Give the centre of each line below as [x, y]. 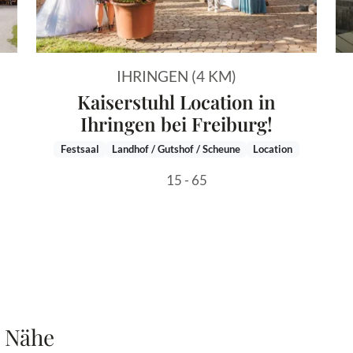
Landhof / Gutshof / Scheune [176, 149]
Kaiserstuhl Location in [176, 102]
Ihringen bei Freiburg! [176, 124]
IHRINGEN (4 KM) [176, 76]
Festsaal [80, 149]
